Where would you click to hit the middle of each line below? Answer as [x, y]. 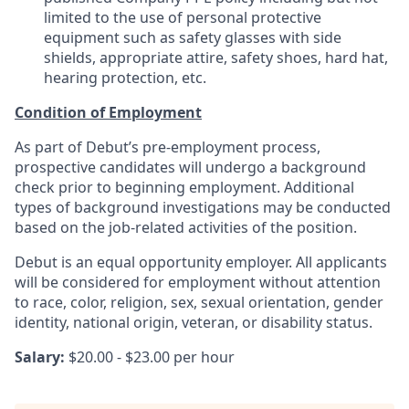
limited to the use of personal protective [183, 17]
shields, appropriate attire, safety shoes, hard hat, [216, 58]
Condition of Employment [108, 112]
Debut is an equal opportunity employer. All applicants [201, 262]
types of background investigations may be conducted [203, 207]
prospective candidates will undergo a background [190, 167]
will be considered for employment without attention [198, 282]
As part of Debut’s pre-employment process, [168, 147]
